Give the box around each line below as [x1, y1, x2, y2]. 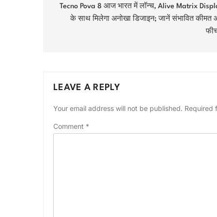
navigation [52, 1, 102, 14]
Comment [53, 122, 86, 130]
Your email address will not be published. [53, 104, 183, 112]
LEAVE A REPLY [53, 83, 120, 92]
